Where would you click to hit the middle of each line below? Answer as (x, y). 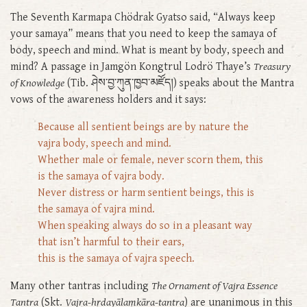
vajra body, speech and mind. (105, 143)
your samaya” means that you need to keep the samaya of (143, 34)
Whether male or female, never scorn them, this (150, 160)
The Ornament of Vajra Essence (214, 286)
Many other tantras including (81, 286)
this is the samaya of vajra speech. (118, 258)
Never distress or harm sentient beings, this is (146, 193)
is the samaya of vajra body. (102, 176)
